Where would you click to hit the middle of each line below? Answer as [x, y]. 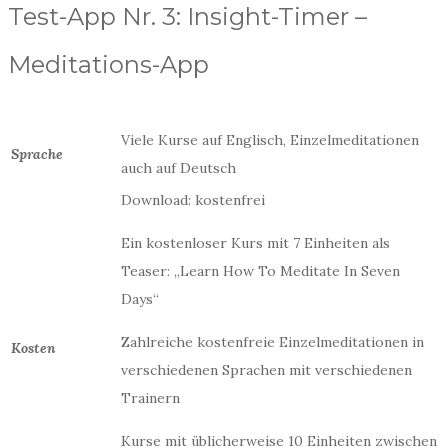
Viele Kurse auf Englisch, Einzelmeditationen [270, 140]
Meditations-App [108, 64]
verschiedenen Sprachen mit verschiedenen [266, 370]
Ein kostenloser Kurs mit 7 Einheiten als [255, 243]
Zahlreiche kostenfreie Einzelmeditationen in [272, 342]
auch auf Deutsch [178, 168]
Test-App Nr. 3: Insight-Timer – [187, 16]
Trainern [150, 398]
